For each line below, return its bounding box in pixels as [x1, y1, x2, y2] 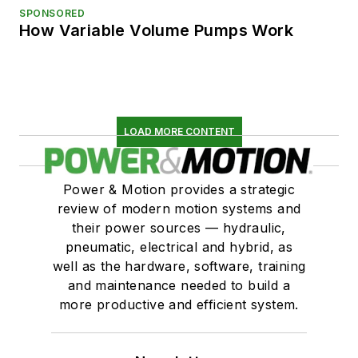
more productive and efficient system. [59, 296, 299, 312]
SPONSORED [19, 6, 86, 19]
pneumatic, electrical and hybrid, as [65, 238, 293, 255]
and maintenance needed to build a [67, 276, 291, 293]
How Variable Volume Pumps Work [19, 20, 293, 40]
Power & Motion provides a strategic [63, 181, 295, 197]
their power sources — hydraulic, [72, 219, 286, 236]
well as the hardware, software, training [52, 257, 306, 274]
